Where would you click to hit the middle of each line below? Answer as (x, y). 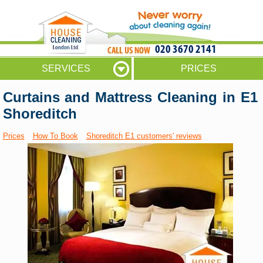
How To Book (55, 136)
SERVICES (66, 68)
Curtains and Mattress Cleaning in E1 (130, 97)
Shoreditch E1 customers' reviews (144, 136)
